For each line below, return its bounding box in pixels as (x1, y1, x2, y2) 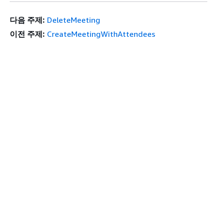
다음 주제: (10, 15, 45, 25)
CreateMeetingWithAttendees (46, 29, 155, 39)
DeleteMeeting (46, 15, 100, 25)
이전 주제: (10, 29, 45, 39)
